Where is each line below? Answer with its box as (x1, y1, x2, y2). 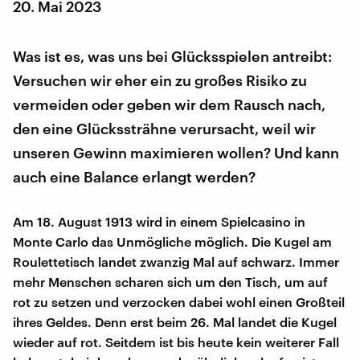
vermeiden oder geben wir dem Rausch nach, (13, 95, 325, 113)
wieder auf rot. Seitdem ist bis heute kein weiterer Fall (13, 333, 339, 350)
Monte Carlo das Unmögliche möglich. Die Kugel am (13, 233, 332, 249)
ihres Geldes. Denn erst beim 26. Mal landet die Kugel (13, 313, 337, 329)
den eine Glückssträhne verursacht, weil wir (13, 119, 316, 137)
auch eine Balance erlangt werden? (13, 167, 256, 186)
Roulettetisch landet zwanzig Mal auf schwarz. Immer (13, 253, 339, 269)
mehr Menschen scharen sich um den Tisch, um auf (13, 273, 328, 289)
